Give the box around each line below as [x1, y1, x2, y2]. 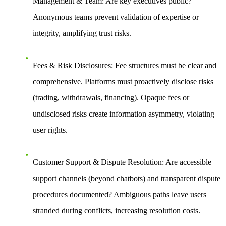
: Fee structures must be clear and [111, 61, 216, 70]
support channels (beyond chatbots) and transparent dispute [33, 174, 220, 183]
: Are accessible [162, 157, 211, 166]
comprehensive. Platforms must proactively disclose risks [33, 77, 213, 86]
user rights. [33, 125, 68, 134]
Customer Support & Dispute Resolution [33, 157, 162, 166]
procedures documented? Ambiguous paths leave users [33, 190, 206, 199]
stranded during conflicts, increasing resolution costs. [33, 206, 200, 215]
